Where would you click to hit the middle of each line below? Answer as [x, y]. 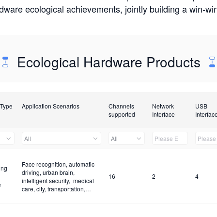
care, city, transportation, [53, 188]
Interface [163, 114]
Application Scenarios [50, 106]
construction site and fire [54, 197]
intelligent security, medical [58, 180]
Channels [121, 106]
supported [122, 114]
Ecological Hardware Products [108, 62]
